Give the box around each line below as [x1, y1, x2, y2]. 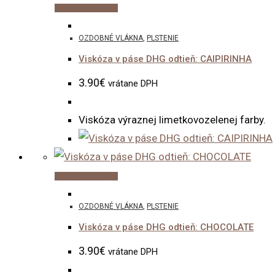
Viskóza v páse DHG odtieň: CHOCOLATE [79, 222, 254, 233]
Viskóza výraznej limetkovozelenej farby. [79, 113, 266, 126]
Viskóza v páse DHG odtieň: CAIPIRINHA [79, 53, 252, 65]
